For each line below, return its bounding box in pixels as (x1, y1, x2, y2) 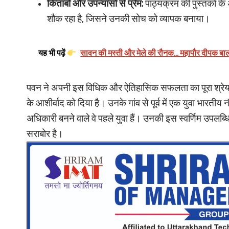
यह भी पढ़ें (38, 49, 67, 57)
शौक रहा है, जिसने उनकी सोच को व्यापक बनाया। (47, 14, 210, 24)
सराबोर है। (27, 129, 63, 139)
